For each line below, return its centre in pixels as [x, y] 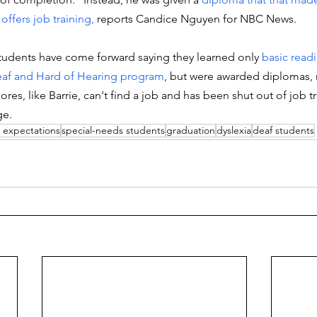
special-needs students [113, 130]
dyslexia [234, 130]
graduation [191, 130]
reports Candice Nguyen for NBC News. [197, 19]
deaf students [283, 130]
